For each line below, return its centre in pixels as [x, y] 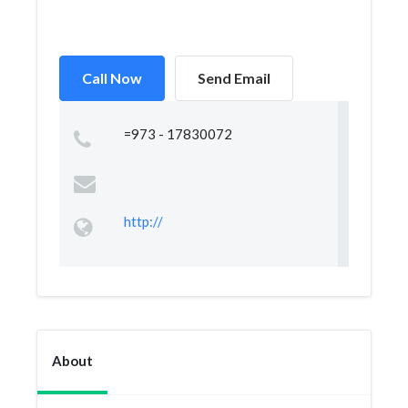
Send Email [234, 78]
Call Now [112, 78]
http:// [143, 221]
